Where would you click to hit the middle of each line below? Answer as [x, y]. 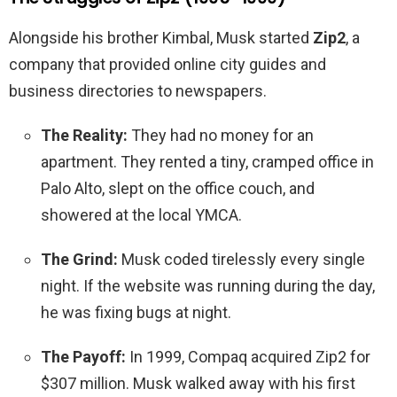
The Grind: [79, 260]
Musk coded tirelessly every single [241, 260]
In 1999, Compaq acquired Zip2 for [248, 357]
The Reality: [84, 136]
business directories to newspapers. [138, 91]
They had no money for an [221, 136]
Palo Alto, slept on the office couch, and [178, 189]
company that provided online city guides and [167, 65]
